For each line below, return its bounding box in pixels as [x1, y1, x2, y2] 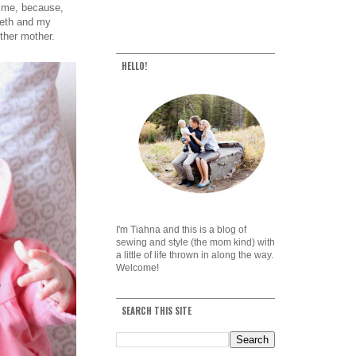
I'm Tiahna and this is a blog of [116, 224, 246, 235]
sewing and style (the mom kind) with [116, 237, 275, 248]
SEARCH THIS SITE [122, 304, 192, 317]
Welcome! [116, 262, 159, 273]
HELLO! [122, 60, 147, 72]
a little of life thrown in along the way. [116, 250, 273, 261]
